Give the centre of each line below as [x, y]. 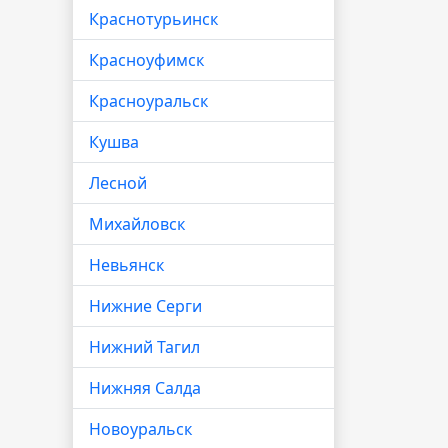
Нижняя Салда [145, 388]
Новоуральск [140, 429]
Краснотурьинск [153, 19]
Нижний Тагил [144, 347]
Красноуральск [148, 101]
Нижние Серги [145, 306]
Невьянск [126, 265]
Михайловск [137, 224]
